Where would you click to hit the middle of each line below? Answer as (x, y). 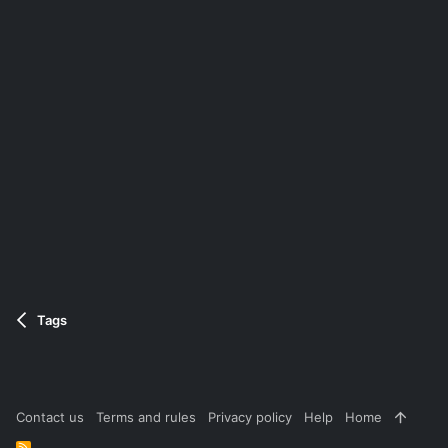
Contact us (50, 417)
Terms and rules (146, 417)
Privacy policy (250, 417)
